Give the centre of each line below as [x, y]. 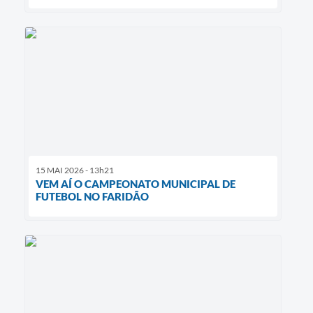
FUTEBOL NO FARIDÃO [92, 196]
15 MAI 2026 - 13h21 [75, 170]
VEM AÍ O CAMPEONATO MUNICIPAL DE [136, 183]
